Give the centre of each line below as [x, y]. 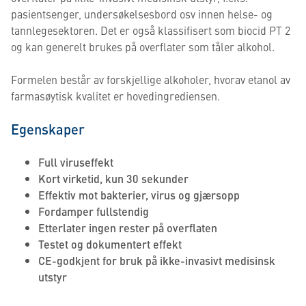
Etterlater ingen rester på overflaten [128, 228]
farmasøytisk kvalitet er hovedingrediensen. [115, 96]
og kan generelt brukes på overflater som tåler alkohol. [143, 46]
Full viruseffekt [76, 162]
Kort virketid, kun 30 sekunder [113, 179]
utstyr [53, 277]
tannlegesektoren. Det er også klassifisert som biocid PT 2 [151, 30]
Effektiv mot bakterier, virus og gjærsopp [139, 195]
